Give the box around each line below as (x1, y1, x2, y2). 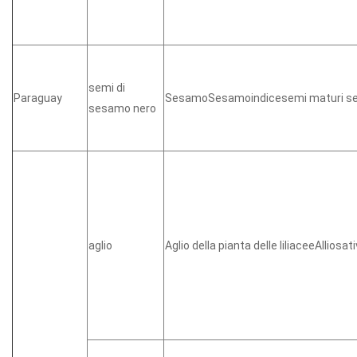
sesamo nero (88, 101, 156, 115)
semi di (88, 80, 125, 94)
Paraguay (14, 91, 62, 104)
